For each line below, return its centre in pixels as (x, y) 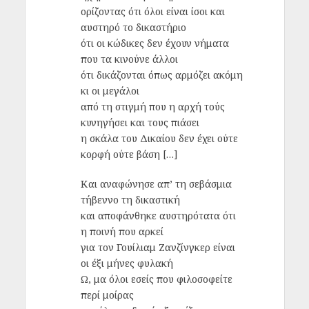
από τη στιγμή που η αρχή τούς (152, 107)
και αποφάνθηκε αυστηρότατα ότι (158, 216)
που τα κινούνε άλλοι (129, 59)
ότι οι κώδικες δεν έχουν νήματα (154, 43)
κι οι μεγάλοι (110, 91)
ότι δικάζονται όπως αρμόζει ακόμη (161, 75)
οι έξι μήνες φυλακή (127, 263)
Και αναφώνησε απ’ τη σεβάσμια (156, 184)
